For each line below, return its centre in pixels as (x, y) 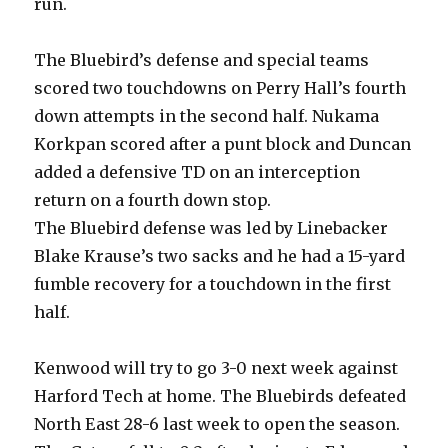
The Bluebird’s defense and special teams (202, 60)
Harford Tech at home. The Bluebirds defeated (220, 396)
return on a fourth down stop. (153, 200)
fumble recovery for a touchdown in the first (213, 284)
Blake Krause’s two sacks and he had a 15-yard (220, 256)
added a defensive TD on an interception (197, 172)
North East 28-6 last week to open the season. (217, 424)
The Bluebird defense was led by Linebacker (211, 228)
